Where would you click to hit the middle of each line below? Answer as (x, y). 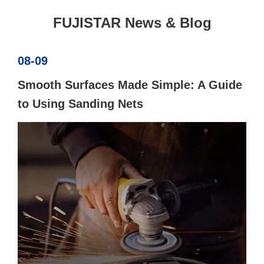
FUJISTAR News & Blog (132, 23)
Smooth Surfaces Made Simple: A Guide (130, 85)
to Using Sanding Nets (80, 104)
